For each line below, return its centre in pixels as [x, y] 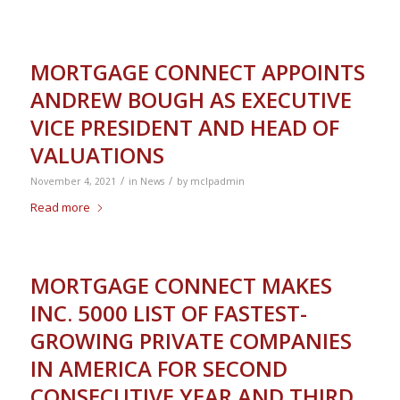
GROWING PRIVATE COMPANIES [191, 341]
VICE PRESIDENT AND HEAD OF [184, 127]
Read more [60, 207]
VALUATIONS [97, 155]
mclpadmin [217, 181]
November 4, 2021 [73, 181]
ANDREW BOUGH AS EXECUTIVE [191, 100]
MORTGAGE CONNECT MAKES [181, 285]
